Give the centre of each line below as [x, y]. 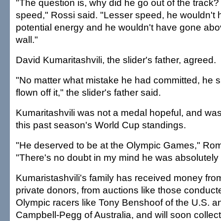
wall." [27, 39]
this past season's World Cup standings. [101, 125]
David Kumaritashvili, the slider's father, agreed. [116, 60]
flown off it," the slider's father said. [88, 92]
